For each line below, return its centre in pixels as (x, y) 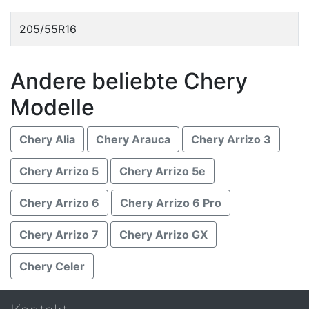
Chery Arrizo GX (163, 235)
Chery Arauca (133, 139)
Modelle (52, 107)
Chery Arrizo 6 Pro (171, 203)
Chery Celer (52, 266)
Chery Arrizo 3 (231, 139)
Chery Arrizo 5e (162, 171)
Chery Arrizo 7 (59, 235)
